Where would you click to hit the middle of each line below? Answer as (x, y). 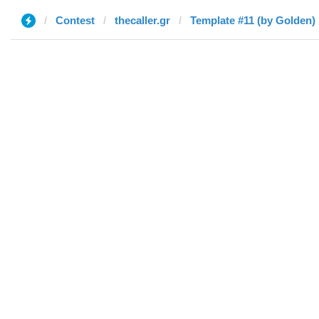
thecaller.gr (142, 20)
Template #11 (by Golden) (253, 20)
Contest (75, 20)
